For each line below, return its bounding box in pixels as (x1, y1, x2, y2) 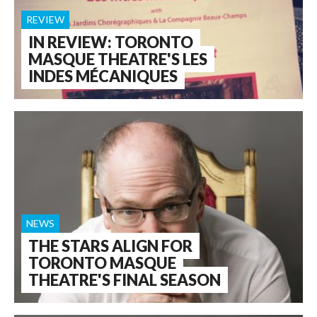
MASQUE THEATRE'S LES (28, 49, 207, 69)
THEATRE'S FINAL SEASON (28, 270, 221, 289)
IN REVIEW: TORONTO (28, 32, 193, 52)
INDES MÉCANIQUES (28, 66, 178, 86)
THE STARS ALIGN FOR (28, 236, 192, 255)
